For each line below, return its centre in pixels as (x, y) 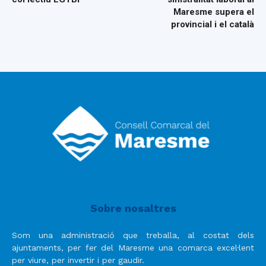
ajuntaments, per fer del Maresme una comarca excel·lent (133, 248)
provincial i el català (213, 24)
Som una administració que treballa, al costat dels (133, 235)
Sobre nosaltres (133, 208)
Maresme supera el (214, 12)
